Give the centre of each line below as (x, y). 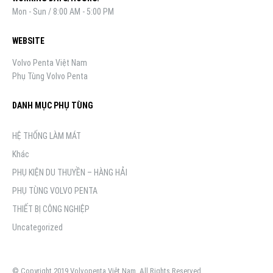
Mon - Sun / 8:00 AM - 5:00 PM (63, 12)
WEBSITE (28, 41)
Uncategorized (37, 227)
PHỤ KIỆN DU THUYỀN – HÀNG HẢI (70, 172)
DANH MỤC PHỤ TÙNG (53, 105)
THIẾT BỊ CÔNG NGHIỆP (51, 209)
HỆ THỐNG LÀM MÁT (47, 136)
